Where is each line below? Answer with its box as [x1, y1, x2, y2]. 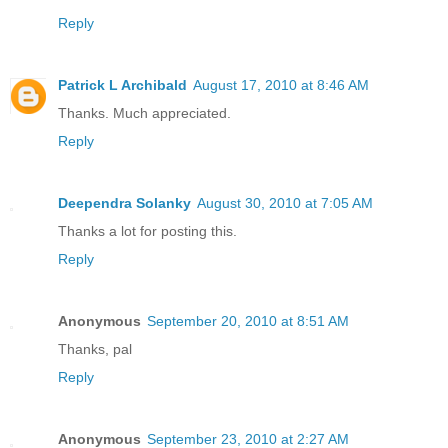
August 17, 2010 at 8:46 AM [193, 77, 369, 94]
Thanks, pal [58, 341, 132, 358]
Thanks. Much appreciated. [58, 105, 231, 122]
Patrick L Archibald [58, 77, 187, 94]
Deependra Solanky [58, 195, 191, 212]
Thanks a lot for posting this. [58, 223, 237, 240]
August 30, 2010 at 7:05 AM [197, 195, 373, 212]
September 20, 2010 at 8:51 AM [147, 313, 349, 330]
